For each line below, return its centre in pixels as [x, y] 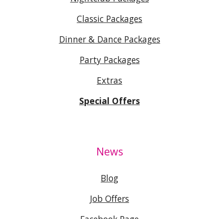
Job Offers [109, 198]
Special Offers [109, 101]
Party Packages [109, 60]
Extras [109, 80]
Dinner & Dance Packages [109, 39]
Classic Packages [109, 19]
